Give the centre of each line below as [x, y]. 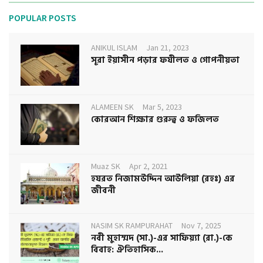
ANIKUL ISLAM [114, 48]
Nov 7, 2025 [201, 226]
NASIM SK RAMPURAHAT [132, 226]
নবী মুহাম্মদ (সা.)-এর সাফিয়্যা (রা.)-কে [162, 238]
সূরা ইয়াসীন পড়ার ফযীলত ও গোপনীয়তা [165, 60]
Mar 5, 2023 [162, 107]
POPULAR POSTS [43, 18]
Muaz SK [106, 166]
